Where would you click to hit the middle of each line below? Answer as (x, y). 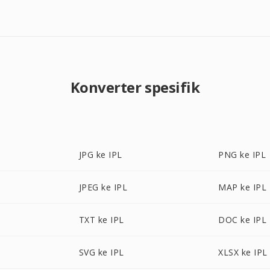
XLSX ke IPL (243, 252)
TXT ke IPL (101, 220)
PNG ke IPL (242, 155)
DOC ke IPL (243, 220)
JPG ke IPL (100, 155)
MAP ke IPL (243, 187)
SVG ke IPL (101, 252)
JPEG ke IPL (103, 187)
